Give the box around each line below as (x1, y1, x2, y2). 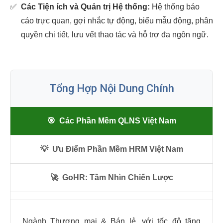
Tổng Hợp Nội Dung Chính (49, 82, 174, 95)
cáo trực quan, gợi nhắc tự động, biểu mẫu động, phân (21, 16, 213, 25)
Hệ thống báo (150, 2, 200, 11)
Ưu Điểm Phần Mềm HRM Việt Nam (52, 145, 183, 153)
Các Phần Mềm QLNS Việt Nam (59, 116, 176, 125)
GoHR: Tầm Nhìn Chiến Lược (62, 173, 173, 182)
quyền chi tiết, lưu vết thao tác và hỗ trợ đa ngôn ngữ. (21, 30, 209, 39)
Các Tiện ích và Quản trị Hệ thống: (21, 2, 150, 11)
